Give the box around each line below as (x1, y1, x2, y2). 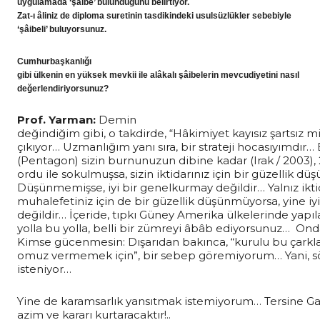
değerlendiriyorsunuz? (17, 84, 109, 94)
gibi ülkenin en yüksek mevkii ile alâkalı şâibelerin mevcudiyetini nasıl (17, 70, 299, 81)
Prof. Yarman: (17, 113, 99, 127)
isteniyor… (17, 262, 71, 276)
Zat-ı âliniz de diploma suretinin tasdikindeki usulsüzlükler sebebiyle (17, 11, 291, 21)
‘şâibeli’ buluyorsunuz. (17, 24, 106, 35)
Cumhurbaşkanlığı (17, 56, 91, 67)
